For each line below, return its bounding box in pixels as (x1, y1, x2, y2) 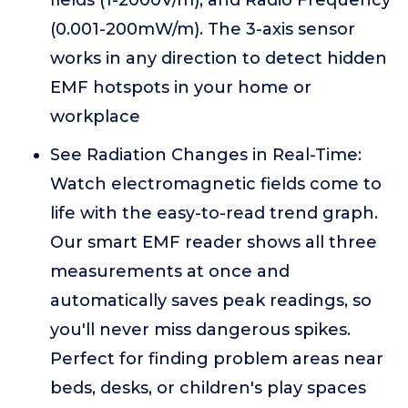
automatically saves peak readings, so (50, 291, 372, 311)
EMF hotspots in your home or (50, 77, 311, 97)
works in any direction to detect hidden (50, 48, 387, 68)
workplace (50, 107, 140, 127)
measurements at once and (50, 261, 290, 281)
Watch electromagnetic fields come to (50, 174, 382, 194)
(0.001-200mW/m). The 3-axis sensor (50, 19, 355, 39)
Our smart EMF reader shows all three (50, 232, 377, 252)
